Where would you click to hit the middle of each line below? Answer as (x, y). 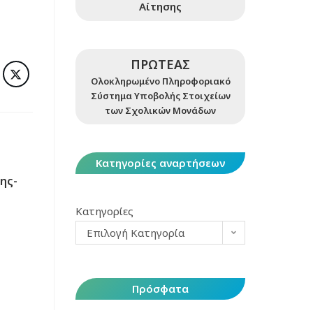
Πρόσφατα (161, 289)
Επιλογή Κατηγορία (136, 233)
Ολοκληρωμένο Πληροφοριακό (160, 81)
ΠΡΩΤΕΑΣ (161, 64)
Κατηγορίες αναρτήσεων (161, 163)
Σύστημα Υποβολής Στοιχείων (160, 96)
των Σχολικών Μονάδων (161, 110)
